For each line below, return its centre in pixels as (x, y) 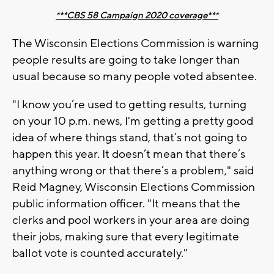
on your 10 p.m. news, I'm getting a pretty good (133, 121)
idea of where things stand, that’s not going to (130, 137)
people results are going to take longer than (126, 60)
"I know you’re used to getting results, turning (129, 104)
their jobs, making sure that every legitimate (126, 236)
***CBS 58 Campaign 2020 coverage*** (137, 15)
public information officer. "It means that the (126, 203)
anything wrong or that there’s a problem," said (133, 170)
